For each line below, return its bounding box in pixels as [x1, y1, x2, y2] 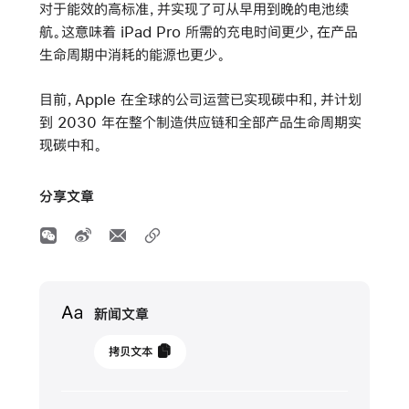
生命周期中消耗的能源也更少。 [38, 47, 225, 63]
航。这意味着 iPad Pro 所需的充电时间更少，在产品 [38, 24, 358, 40]
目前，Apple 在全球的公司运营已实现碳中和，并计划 [38, 91, 362, 108]
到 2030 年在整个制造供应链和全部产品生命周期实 [38, 114, 362, 131]
